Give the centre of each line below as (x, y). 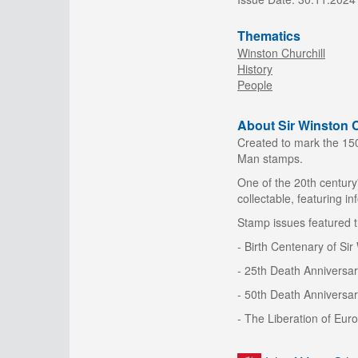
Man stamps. (270, 158)
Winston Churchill (281, 52)
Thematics (269, 35)
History (255, 68)
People (255, 84)
